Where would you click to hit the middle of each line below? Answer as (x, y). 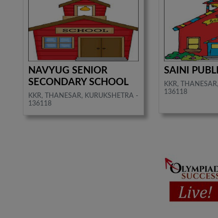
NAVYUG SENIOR (68, 70)
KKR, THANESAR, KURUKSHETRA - (83, 96)
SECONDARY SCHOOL (79, 82)
